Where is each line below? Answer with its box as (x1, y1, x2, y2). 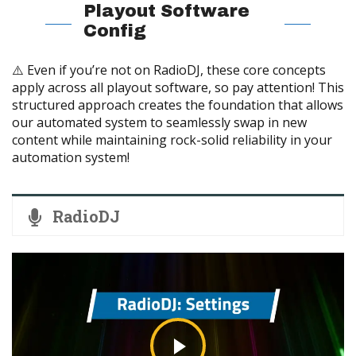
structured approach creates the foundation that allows (12, 95, 343, 114)
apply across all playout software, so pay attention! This (12, 78, 344, 96)
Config (83, 21, 146, 41)
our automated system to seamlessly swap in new (12, 113, 307, 131)
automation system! (12, 148, 130, 166)
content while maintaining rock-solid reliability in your (12, 130, 332, 149)
